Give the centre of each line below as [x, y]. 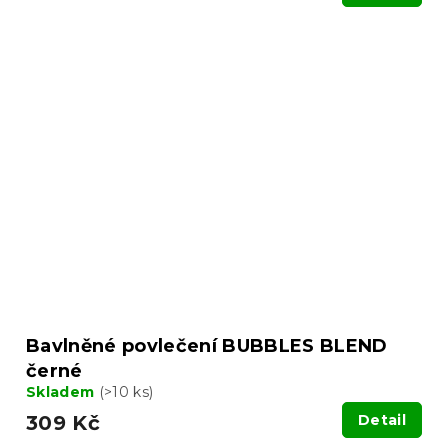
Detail [382, 420]
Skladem [62, 392]
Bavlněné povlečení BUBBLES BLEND [207, 346]
